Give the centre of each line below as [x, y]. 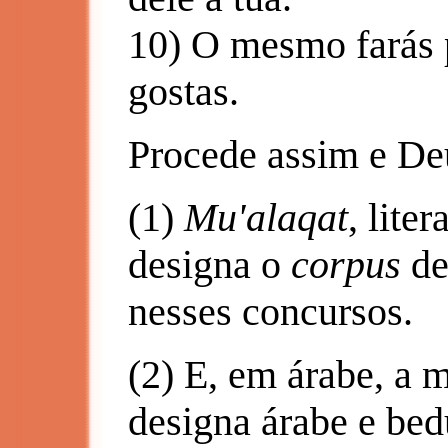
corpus [346, 264]
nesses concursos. [270, 311]
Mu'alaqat [266, 217]
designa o [209, 264]
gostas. [183, 91]
